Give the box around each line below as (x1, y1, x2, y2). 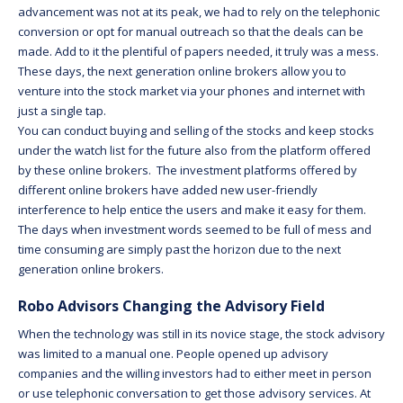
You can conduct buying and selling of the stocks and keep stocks (18, 121, 374, 139)
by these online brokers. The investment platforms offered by (18, 161, 357, 178)
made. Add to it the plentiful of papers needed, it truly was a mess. (18, 42, 379, 59)
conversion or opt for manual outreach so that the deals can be (18, 22, 363, 40)
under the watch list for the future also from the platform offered (18, 141, 371, 158)
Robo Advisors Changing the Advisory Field (18, 295, 325, 316)
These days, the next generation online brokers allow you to (18, 62, 346, 79)
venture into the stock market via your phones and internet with (18, 82, 365, 99)
